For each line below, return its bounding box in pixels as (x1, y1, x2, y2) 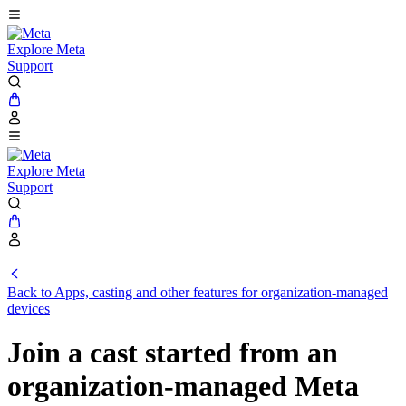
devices (7, 301, 50, 316)
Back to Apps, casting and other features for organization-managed (7, 285, 388, 300)
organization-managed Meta (7, 370, 359, 403)
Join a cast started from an (7, 336, 338, 370)
